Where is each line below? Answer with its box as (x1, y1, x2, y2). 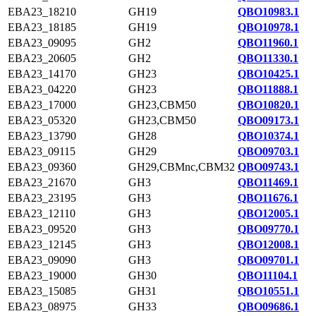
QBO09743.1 (238, 161, 299, 173)
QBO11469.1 (238, 176, 298, 188)
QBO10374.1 (238, 130, 299, 142)
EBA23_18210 (8, 6, 76, 18)
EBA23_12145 (8, 238, 76, 250)
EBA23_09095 (8, 37, 76, 49)
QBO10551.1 (238, 285, 299, 297)
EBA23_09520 (8, 223, 76, 235)
